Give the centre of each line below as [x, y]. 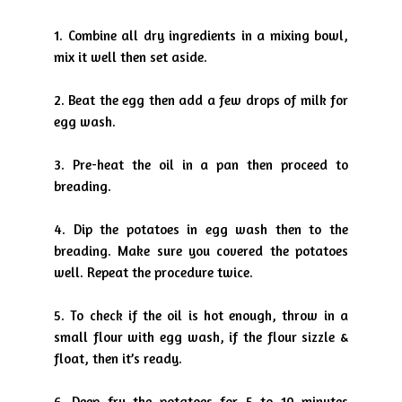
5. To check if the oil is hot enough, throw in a [201, 315]
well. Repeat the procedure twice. [153, 272]
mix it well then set [113, 57]
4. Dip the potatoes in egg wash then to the [201, 229]
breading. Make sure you [135, 251]
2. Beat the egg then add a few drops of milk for [201, 100]
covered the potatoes [283, 251]
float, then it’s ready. [118, 358]
